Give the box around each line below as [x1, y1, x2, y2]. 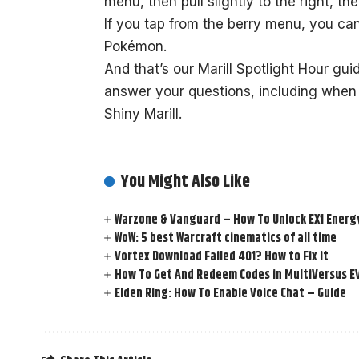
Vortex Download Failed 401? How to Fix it [115, 247, 329, 268]
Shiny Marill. [104, 105, 182, 122]
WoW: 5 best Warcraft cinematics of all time [115, 228, 337, 249]
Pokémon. [104, 38, 167, 54]
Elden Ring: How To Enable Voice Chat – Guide [115, 284, 347, 305]
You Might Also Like [120, 168, 251, 196]
